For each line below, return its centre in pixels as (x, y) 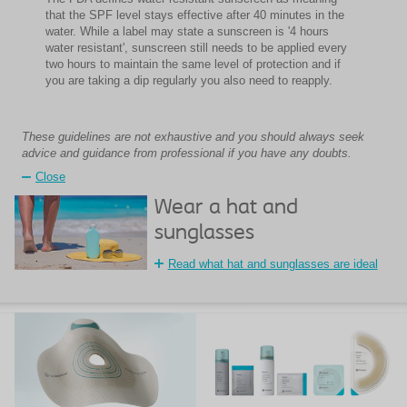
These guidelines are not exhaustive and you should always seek (193, 137)
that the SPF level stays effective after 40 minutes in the (195, 15)
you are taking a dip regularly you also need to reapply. (189, 81)
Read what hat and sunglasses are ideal (273, 264)
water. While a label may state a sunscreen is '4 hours (187, 32)
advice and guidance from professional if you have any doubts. (187, 154)
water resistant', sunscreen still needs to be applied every (196, 48)
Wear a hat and (226, 208)
